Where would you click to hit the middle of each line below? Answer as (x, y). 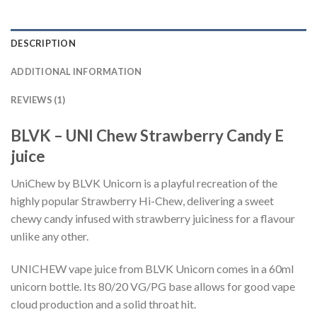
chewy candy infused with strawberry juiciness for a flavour (153, 219)
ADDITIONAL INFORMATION (76, 71)
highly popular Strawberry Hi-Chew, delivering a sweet (142, 201)
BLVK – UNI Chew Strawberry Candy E (147, 135)
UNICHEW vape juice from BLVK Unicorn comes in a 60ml (152, 268)
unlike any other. (50, 236)
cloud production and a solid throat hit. (103, 304)
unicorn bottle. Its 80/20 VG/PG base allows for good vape (153, 286)
